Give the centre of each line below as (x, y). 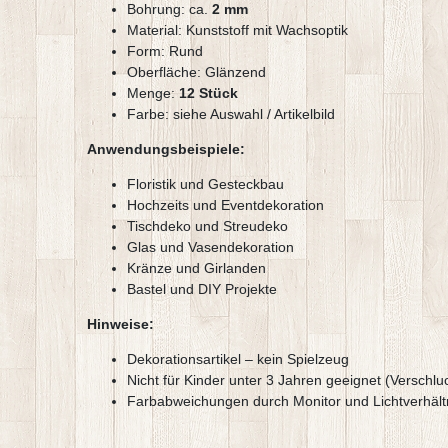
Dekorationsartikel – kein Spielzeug (238, 359)
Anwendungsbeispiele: (166, 149)
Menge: (153, 93)
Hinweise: (120, 324)
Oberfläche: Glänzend (196, 72)
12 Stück (208, 93)
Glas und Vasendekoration (210, 247)
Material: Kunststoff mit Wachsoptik (237, 30)
